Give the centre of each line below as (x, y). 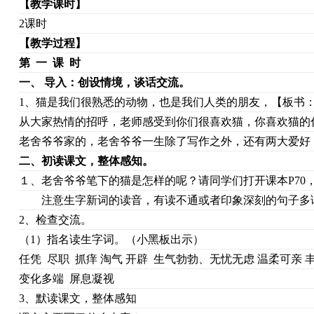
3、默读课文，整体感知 (77, 298)
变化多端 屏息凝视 (66, 279)
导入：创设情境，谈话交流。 (117, 82)
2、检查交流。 (55, 220)
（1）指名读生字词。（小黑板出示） (111, 239)
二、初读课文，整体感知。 (86, 161)
